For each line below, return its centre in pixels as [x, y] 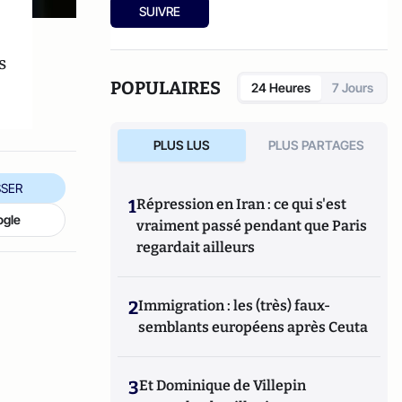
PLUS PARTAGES [317, 145]
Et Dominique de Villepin [223, 385]
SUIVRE [160, 11]
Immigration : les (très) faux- [235, 306]
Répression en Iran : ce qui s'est [242, 204]
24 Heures [281, 87]
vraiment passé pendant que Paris [252, 226]
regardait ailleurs [196, 247]
